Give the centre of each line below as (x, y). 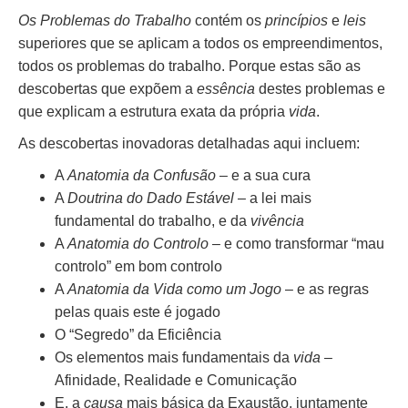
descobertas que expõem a (107, 88)
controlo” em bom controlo (138, 266)
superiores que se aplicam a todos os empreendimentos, (200, 43)
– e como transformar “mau (296, 243)
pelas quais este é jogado (138, 311)
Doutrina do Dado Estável (151, 198)
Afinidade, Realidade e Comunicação (176, 380)
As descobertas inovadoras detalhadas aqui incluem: (189, 143)
